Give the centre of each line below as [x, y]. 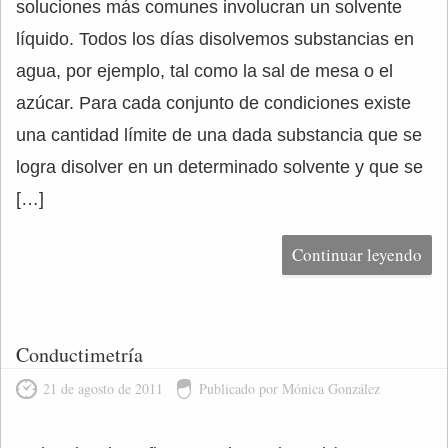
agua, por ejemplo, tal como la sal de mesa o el [204, 71]
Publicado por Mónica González [289, 388]
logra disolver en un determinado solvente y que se [219, 167]
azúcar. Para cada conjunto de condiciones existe [213, 103]
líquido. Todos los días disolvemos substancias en [215, 39]
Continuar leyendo [357, 254]
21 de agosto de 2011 [103, 388]
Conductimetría [79, 354]
